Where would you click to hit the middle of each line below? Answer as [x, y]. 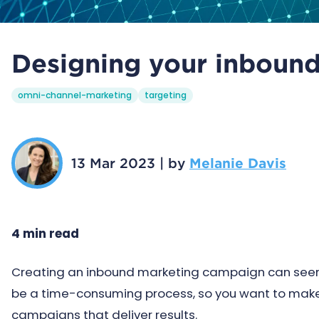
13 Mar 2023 [113, 163]
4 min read [45, 234]
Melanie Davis [238, 163]
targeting [166, 95]
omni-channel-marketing [75, 95]
